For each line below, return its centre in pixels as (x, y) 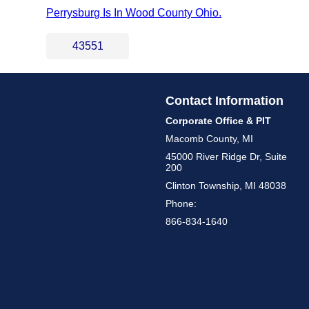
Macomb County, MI (209, 139)
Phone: (181, 204)
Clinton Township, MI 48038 (226, 186)
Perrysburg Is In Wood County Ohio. (134, 13)
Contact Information (224, 101)
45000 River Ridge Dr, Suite (226, 157)
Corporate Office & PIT (218, 121)
